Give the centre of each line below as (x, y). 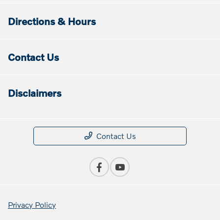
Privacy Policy (32, 205)
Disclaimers (35, 93)
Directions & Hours (52, 21)
